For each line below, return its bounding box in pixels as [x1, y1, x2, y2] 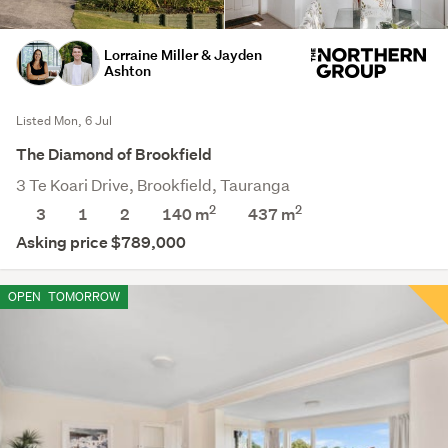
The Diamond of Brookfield [16, 144, 212, 166]
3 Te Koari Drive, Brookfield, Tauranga [16, 174, 290, 196]
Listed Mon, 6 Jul [16, 112, 112, 130]
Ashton [104, 61, 151, 81]
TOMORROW [45, 288, 120, 306]
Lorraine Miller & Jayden [104, 45, 262, 65]
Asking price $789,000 [16, 232, 186, 254]
